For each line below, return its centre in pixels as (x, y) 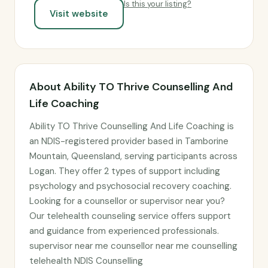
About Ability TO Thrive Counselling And (131, 87)
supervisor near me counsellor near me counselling (133, 246)
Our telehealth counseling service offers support (130, 216)
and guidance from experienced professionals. (124, 231)
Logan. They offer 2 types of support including (125, 171)
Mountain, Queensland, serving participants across (133, 156)
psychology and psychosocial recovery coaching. (130, 186)
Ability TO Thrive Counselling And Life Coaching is (132, 126)
